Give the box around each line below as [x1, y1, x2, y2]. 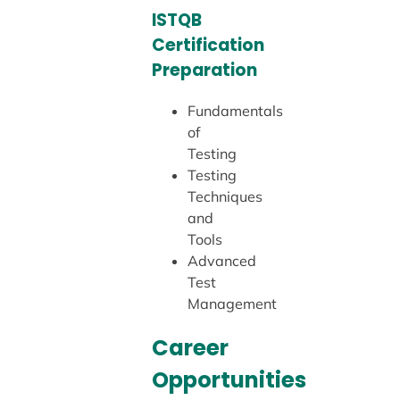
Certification [151, 32, 264, 57]
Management [187, 294, 277, 312]
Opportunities [151, 364, 306, 395]
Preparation [151, 57, 257, 82]
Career [151, 332, 229, 362]
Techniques [187, 187, 262, 205]
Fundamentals [187, 101, 283, 120]
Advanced [187, 251, 256, 270]
